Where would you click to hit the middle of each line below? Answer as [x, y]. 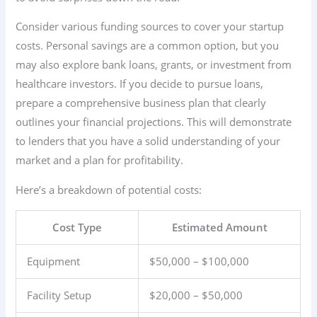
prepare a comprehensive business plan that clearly [141, 103]
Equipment [54, 261]
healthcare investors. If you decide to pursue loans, [140, 84]
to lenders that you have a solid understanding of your [148, 141]
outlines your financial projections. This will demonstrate [154, 122]
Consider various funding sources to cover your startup [150, 27]
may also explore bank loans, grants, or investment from [154, 65]
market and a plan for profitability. [100, 160]
